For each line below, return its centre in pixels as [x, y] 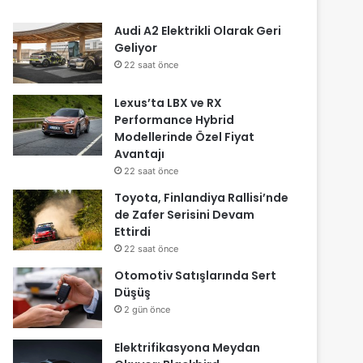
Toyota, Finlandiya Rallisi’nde [203, 197]
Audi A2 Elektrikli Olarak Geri [198, 30]
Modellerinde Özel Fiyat [185, 137]
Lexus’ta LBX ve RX [169, 102]
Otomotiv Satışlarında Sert [196, 275]
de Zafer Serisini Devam [185, 214]
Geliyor [136, 47]
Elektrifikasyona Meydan [188, 347]
